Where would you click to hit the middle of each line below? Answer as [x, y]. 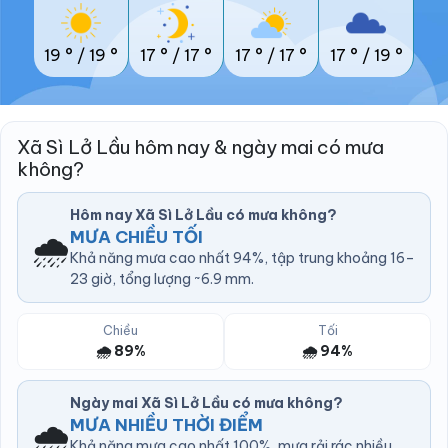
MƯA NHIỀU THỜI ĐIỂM [166, 425]
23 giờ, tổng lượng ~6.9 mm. [162, 279]
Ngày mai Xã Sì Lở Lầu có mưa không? [206, 403]
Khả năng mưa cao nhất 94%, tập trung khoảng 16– [242, 258]
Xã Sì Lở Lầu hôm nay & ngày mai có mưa [200, 147]
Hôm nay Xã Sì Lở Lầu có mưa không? [203, 215]
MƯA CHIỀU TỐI [136, 237]
